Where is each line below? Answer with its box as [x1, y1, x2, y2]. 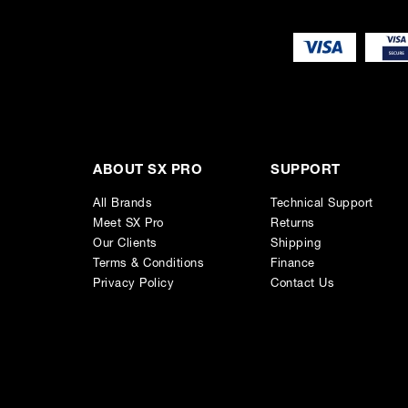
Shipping [270, 238, 321, 250]
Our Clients [93, 238, 158, 250]
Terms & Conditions [93, 258, 204, 270]
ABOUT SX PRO [93, 163, 202, 178]
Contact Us [270, 278, 334, 291]
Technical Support [270, 198, 373, 210]
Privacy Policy [93, 278, 174, 291]
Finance [270, 258, 315, 270]
